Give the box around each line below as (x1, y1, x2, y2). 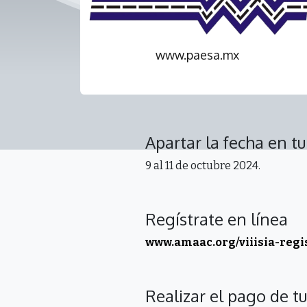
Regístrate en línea (145, 208, 288, 230)
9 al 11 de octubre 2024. (145, 159, 260, 173)
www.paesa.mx (156, 47, 239, 63)
